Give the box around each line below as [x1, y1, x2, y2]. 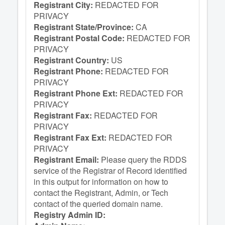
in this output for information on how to [34, 176, 168, 187]
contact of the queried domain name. [34, 198, 163, 209]
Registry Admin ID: [34, 209, 105, 220]
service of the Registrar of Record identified [34, 165, 187, 176]
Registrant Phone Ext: [34, 87, 120, 99]
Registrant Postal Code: [34, 32, 127, 44]
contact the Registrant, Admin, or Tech [34, 187, 168, 198]
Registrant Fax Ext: [34, 132, 108, 143]
